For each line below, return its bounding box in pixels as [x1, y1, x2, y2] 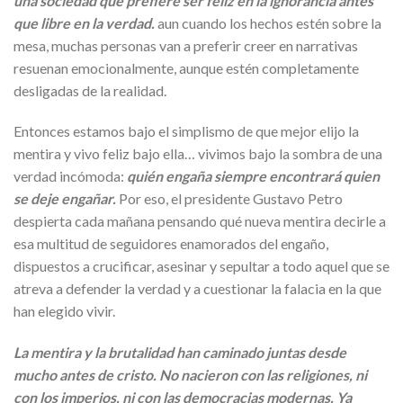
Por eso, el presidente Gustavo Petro [119, 190, 343, 208]
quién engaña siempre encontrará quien [127, 167, 380, 185]
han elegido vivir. [13, 302, 115, 320]
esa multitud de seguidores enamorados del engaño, [13, 235, 328, 253]
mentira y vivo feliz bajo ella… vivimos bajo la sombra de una [13, 145, 382, 163]
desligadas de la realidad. [13, 81, 169, 99]
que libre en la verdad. [13, 13, 157, 31]
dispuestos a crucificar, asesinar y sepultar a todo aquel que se [13, 257, 390, 275]
